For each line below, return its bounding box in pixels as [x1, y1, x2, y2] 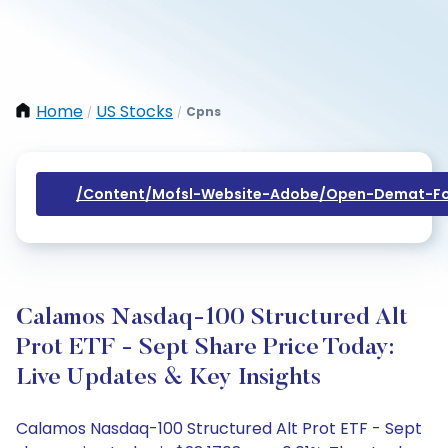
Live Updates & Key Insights [16, 366, 321, 390]
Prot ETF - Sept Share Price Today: [16, 336, 394, 360]
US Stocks [96, 100, 173, 123]
